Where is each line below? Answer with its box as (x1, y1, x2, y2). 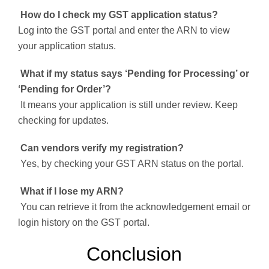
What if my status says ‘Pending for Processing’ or (18, 68, 249, 79)
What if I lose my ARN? (18, 186, 124, 197)
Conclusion (86, 243, 183, 265)
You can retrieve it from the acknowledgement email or (18, 202, 250, 213)
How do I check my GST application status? (18, 10, 218, 20)
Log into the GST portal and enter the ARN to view (18, 25, 230, 36)
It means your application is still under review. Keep (18, 100, 238, 110)
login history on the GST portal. (18, 217, 150, 228)
